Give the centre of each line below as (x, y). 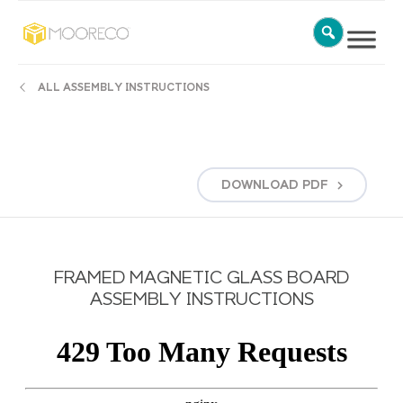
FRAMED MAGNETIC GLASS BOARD (201, 278)
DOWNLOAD (260, 185)
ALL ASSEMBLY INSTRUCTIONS (124, 88)
